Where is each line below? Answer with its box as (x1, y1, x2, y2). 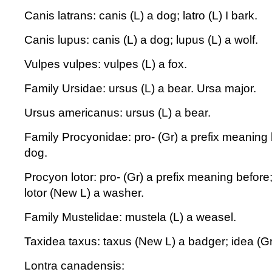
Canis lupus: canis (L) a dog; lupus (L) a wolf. (24, 33, 258, 46)
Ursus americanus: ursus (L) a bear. (24, 106, 211, 119)
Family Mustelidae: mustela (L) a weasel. (24, 211, 236, 223)
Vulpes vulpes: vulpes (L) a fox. (24, 58, 187, 70)
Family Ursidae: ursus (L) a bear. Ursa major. (24, 82, 256, 95)
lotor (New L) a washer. (24, 186, 144, 199)
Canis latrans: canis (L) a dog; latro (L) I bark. (24, 9, 257, 22)
